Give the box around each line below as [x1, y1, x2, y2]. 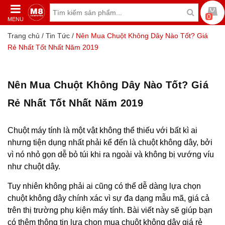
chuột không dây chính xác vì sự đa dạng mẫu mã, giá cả [8, 194, 209, 202]
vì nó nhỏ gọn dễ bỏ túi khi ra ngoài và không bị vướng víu [8, 150, 214, 159]
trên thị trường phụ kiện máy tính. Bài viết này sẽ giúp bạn [8, 206, 212, 214]
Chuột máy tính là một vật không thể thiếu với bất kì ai [8, 126, 197, 135]
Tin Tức [46, 32, 70, 40]
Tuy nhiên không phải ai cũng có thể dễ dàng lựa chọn [8, 182, 201, 190]
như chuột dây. [8, 162, 62, 171]
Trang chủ [8, 32, 40, 40]
